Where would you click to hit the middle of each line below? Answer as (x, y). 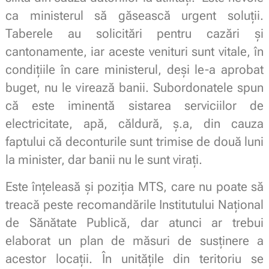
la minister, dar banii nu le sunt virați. (104, 160)
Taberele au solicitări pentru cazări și (134, 34)
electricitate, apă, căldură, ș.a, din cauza (134, 124)
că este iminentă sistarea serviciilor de (134, 106)
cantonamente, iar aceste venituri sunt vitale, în (134, 52)
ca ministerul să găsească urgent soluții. (134, 16)
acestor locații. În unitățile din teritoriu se (134, 258)
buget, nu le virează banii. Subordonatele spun (134, 88)
